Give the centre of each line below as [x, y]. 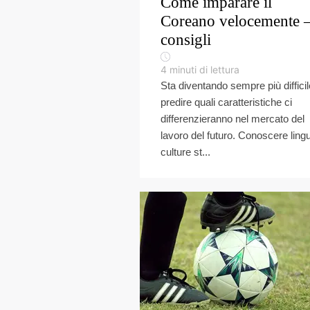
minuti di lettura [204, 70]
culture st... [185, 152]
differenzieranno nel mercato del [232, 119]
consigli [186, 40]
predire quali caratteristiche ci [226, 102]
